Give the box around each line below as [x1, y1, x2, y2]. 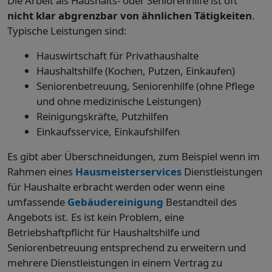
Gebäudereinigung [67, 195, 163, 209]
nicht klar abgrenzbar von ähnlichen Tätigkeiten [7, 8, 252, 23]
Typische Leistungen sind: [7, 24, 127, 38]
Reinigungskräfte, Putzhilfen [36, 109, 168, 124]
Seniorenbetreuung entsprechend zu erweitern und [7, 240, 246, 255]
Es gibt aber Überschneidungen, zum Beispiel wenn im [7, 149, 260, 164]
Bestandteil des [163, 195, 237, 209]
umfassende [7, 195, 67, 209]
